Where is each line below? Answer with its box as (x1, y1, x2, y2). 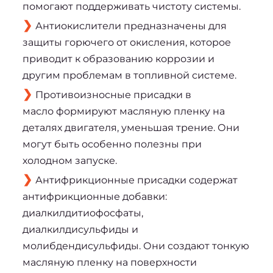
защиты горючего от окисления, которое (22, 36, 231, 48)
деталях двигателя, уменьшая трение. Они (22, 121, 239, 133)
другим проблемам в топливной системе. (22, 69, 236, 81)
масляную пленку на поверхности (22, 256, 197, 268)
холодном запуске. (22, 154, 117, 166)
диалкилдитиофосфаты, (22, 207, 143, 219)
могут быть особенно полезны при (22, 138, 202, 150)
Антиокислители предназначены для (35, 19, 227, 32)
